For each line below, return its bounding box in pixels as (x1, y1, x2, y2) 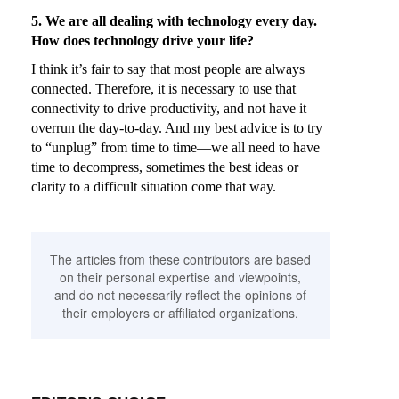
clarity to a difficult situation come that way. (31, 179, 276, 195)
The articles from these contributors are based (50, 250, 311, 269)
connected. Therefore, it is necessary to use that (31, 81, 296, 97)
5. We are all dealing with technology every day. (31, 13, 317, 29)
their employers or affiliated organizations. (62, 304, 298, 322)
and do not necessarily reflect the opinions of (54, 286, 306, 305)
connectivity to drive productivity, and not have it (31, 101, 306, 117)
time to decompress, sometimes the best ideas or (31, 159, 298, 175)
